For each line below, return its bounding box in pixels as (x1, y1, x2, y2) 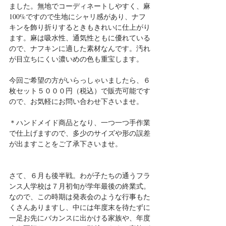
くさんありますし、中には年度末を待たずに (9, 202, 150, 212)
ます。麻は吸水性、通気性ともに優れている (9, 32, 150, 42)
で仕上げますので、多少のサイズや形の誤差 (9, 128, 150, 138)
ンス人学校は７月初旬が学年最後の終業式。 (9, 181, 150, 191)
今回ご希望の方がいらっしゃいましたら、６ (9, 75, 150, 85)
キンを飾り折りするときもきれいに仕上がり (9, 22, 150, 32)
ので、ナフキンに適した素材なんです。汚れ (9, 43, 150, 53)
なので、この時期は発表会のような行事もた (9, 191, 150, 201)
